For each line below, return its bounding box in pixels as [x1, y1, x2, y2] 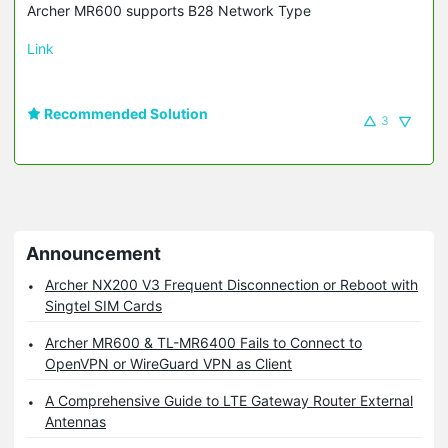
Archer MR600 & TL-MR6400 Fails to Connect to [45, 333, 362, 351]
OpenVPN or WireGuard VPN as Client [45, 354, 292, 372]
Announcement [26, 242, 161, 264]
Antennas [45, 412, 106, 430]
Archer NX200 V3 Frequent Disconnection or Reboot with [45, 275, 418, 293]
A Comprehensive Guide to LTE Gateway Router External [45, 391, 413, 409]
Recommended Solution [41, 104, 208, 122]
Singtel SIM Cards [45, 296, 162, 314]
